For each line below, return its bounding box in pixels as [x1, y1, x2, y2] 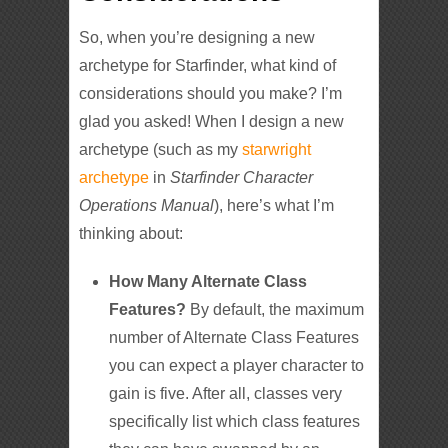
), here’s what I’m [214, 196, 335, 214]
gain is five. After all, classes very [109, 384, 343, 402]
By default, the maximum [186, 300, 365, 318]
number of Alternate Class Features [109, 328, 360, 346]
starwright [242, 140, 312, 158]
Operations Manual [79, 196, 215, 214]
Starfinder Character [170, 168, 314, 186]
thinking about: [79, 224, 184, 242]
